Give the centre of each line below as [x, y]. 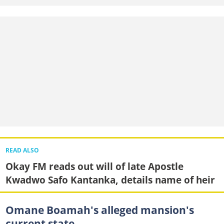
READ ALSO [22, 150]
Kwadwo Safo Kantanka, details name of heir [110, 179]
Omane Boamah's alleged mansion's [99, 210]
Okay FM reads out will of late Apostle [94, 166]
